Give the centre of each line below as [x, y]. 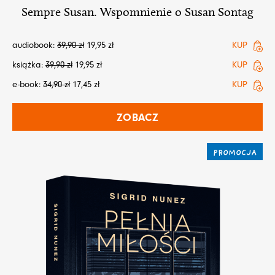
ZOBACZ [137, 118]
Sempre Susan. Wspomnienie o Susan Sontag [137, 12]
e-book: [28, 85]
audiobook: [35, 45]
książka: [29, 65]
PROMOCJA [235, 153]
